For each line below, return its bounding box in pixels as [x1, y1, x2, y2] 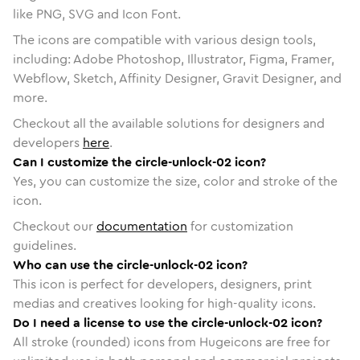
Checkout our [13, 216, 96, 235]
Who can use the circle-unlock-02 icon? [13, 255, 247, 274]
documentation [96, 216, 187, 235]
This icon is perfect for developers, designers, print [13, 274, 312, 293]
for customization [187, 216, 293, 235]
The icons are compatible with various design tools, [13, 30, 316, 49]
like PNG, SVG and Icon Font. [13, 4, 181, 23]
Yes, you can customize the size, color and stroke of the [13, 171, 337, 190]
